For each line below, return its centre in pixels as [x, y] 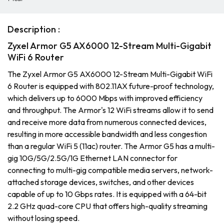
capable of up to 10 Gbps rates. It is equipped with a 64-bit [107, 194]
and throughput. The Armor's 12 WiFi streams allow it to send [110, 110]
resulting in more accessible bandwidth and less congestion [107, 134]
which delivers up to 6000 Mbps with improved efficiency [105, 98]
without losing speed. [43, 218]
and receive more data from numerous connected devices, [107, 122]
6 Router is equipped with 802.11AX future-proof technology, [111, 86]
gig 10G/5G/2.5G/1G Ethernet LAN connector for [92, 158]
